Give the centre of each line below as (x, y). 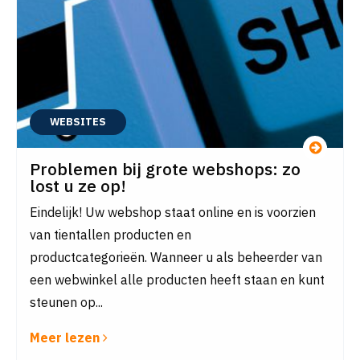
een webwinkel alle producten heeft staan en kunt (177, 280)
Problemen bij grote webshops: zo (165, 169)
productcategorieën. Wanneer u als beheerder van (176, 257)
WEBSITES (78, 122)
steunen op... (66, 302)
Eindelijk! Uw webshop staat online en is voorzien (173, 212)
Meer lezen (66, 337)
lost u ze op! (78, 186)
